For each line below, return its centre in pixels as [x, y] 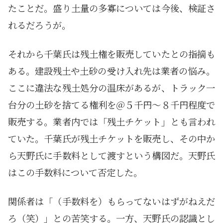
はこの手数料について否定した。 [75, 172]
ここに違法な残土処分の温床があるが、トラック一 [111, 88]
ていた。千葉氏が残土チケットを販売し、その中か [111, 139]
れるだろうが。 [39, 25]
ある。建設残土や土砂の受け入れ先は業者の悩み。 [111, 71]
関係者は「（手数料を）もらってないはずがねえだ [111, 201]
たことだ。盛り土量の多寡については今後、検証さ [111, 8]
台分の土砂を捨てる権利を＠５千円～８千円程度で [111, 105]
